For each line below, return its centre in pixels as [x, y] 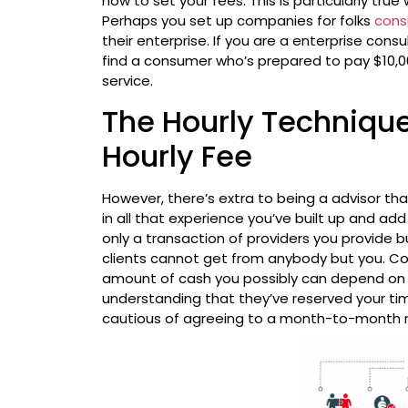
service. [128, 81]
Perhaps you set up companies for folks [239, 21]
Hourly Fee [178, 156]
